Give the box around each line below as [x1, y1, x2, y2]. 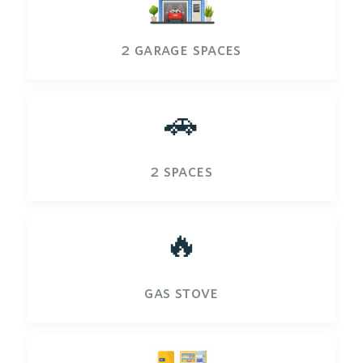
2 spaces [151, 160, 212, 180]
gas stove [144, 282, 219, 301]
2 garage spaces [122, 39, 241, 58]
